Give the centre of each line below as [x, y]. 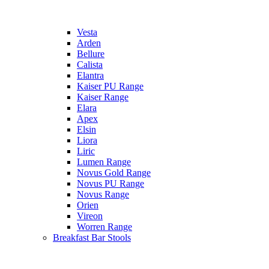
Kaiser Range [103, 97]
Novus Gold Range [114, 173]
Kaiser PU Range [110, 86]
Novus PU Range [110, 183]
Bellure [91, 54]
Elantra [90, 75]
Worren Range [104, 227]
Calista [90, 65]
